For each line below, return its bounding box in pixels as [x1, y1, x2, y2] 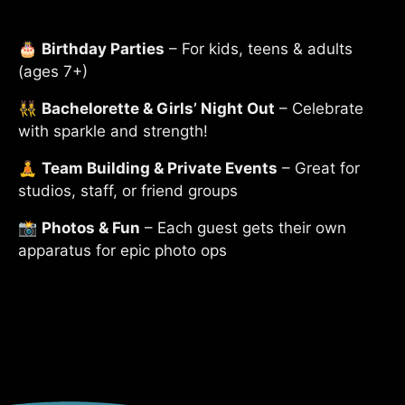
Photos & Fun [42, 219, 140, 238]
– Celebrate [275, 99, 363, 118]
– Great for [278, 159, 360, 178]
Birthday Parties [42, 40, 165, 59]
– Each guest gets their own [140, 219, 346, 238]
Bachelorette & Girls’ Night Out [42, 99, 275, 118]
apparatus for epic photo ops [18, 241, 227, 260]
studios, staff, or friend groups [18, 182, 238, 201]
